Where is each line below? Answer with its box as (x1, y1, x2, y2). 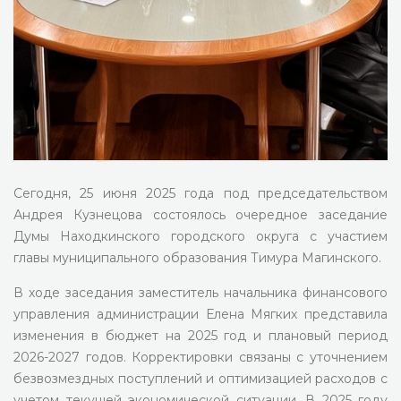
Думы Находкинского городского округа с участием (13, 228, 388, 244)
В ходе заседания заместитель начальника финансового (13, 285, 388, 301)
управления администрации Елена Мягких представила (13, 306, 388, 322)
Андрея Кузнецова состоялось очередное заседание (13, 207, 388, 223)
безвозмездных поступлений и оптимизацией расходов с (13, 371, 388, 387)
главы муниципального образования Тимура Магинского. (13, 250, 381, 266)
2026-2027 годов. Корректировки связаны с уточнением (13, 349, 388, 365)
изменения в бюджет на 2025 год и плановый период (13, 328, 388, 344)
